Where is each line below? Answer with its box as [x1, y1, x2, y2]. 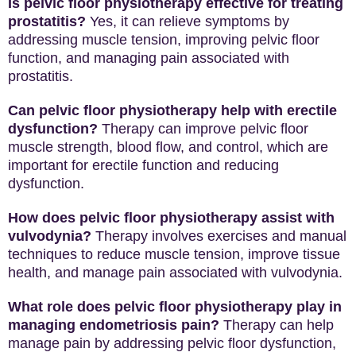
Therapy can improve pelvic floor [98, 121, 308, 137]
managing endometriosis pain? [8, 317, 219, 333]
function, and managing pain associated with [8, 50, 289, 66]
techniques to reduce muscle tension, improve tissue [8, 246, 340, 262]
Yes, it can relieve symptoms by [86, 14, 289, 29]
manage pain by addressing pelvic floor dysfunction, [8, 335, 336, 351]
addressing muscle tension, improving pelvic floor [8, 32, 319, 48]
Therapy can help [219, 317, 334, 333]
